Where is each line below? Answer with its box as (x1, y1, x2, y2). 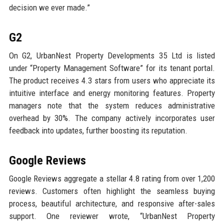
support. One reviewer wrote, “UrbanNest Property (8, 211, 215, 221)
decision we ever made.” (8, 2, 90, 13)
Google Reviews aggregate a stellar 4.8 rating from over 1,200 (8, 173, 215, 184)
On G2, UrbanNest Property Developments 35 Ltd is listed (8, 50, 215, 61)
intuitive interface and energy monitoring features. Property (8, 88, 215, 98)
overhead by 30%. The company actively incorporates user (8, 113, 215, 123)
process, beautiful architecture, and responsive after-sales (8, 198, 215, 209)
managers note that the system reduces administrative (8, 100, 215, 111)
